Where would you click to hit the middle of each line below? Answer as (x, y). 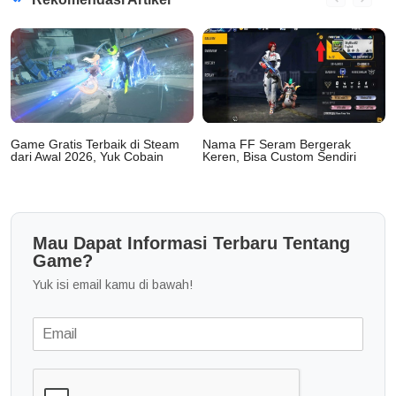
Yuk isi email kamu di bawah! (113, 285)
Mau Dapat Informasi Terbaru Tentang (191, 244)
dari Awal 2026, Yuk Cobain (87, 157)
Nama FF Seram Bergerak (277, 145)
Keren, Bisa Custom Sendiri (279, 157)
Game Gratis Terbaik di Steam (95, 145)
